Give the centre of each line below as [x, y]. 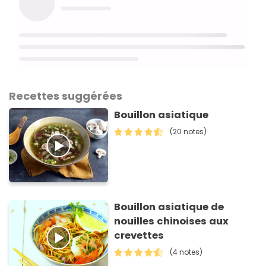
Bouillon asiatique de [169, 207]
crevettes [139, 236]
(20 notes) [189, 132]
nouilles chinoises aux [172, 221]
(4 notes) [186, 252]
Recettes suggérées [66, 96]
